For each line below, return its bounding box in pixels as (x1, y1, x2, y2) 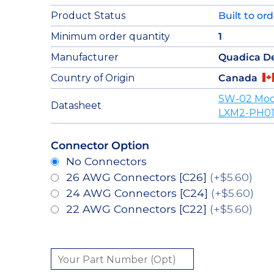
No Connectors (65, 154, 147, 168)
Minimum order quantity (50, 30, 170, 42)
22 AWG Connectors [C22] (65, 202, 210, 215)
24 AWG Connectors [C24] (65, 186, 211, 199)
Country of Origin (50, 72, 135, 84)
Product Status (50, 9, 125, 21)
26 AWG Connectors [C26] (65, 170, 210, 183)
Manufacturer (50, 51, 119, 63)
